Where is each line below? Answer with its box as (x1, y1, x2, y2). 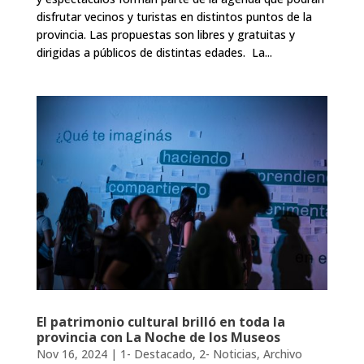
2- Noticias (198, 345, 257, 362)
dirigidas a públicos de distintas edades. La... (36, 44, 272, 60)
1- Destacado (119, 345, 193, 362)
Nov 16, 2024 (36, 345, 107, 362)
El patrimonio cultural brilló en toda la (36, 312, 285, 331)
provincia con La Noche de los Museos (36, 327, 280, 346)
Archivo (262, 345, 302, 362)
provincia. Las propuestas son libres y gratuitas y (36, 26, 295, 42)
